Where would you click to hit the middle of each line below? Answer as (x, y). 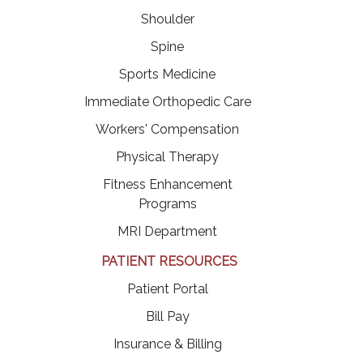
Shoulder (167, 19)
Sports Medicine (167, 74)
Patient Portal (167, 289)
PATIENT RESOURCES (169, 261)
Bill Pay (167, 316)
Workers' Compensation (167, 129)
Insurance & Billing (167, 344)
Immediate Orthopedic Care (167, 102)
